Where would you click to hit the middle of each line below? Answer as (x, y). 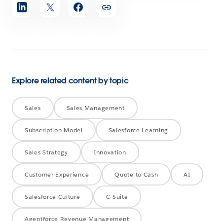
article (24, 14)
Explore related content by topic (70, 80)
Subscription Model (54, 130)
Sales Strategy (46, 152)
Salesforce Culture (53, 196)
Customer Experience (57, 174)
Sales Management (95, 108)
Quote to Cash (136, 174)
